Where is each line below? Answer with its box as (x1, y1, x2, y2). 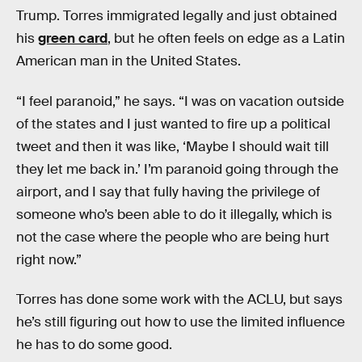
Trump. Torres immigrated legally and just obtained (16, 7, 337, 25)
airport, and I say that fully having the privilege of (16, 183, 320, 200)
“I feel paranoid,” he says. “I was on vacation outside (16, 92, 344, 110)
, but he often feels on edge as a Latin (107, 30, 345, 48)
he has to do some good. (16, 336, 172, 354)
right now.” (16, 250, 82, 268)
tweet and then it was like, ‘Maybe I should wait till (16, 137, 329, 155)
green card (38, 30, 107, 48)
